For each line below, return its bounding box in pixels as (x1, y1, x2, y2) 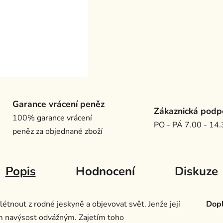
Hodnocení (75, 163, 135, 180)
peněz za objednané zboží (12, 126, 103, 137)
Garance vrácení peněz (12, 98, 105, 111)
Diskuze (174, 163, 218, 180)
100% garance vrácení (12, 112, 92, 124)
